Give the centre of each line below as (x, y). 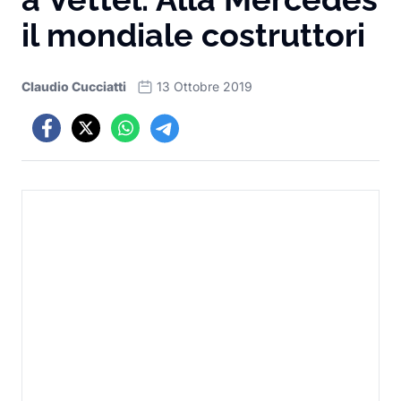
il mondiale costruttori (193, 35)
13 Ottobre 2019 (205, 86)
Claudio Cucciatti (74, 86)
